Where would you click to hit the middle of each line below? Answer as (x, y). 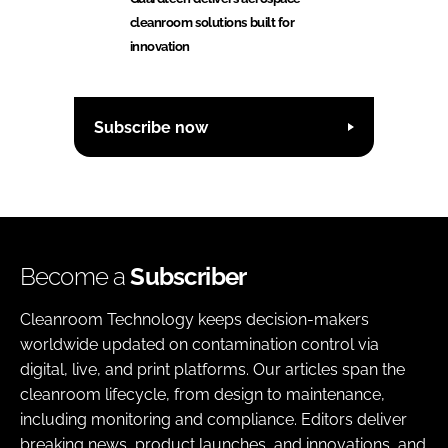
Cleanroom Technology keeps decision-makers (194, 320)
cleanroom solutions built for (212, 23)
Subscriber (188, 277)
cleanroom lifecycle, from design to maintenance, (202, 395)
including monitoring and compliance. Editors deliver (213, 420)
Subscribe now (151, 127)
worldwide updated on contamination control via (199, 345)
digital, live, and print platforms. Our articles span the (212, 370)
